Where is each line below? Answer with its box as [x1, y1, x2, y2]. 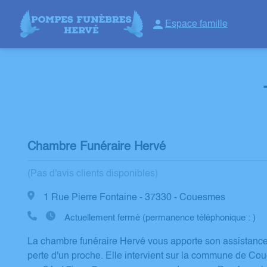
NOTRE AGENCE [160, 26, 225, 34]
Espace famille [164, 19, 228, 29]
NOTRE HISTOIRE [89, 26, 160, 34]
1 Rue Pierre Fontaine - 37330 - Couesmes [43, 193, 225, 203]
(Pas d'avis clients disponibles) [27, 169, 158, 179]
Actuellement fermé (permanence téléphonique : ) [64, 213, 256, 222]
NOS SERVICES [12, 26, 73, 34]
